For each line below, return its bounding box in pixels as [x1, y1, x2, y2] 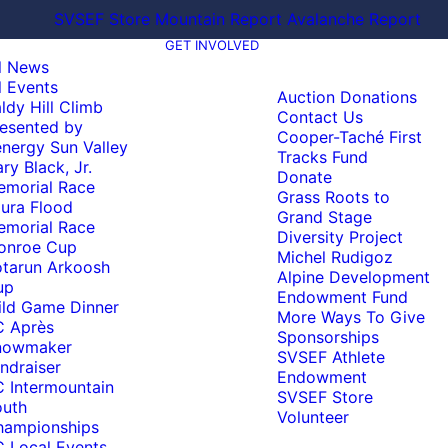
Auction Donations [277, 87, 417, 107]
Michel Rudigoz [277, 247, 393, 267]
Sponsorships [277, 327, 379, 347]
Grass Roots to [277, 187, 390, 207]
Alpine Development [277, 267, 430, 287]
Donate [277, 167, 332, 187]
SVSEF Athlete [277, 347, 385, 367]
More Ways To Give [277, 307, 425, 327]
